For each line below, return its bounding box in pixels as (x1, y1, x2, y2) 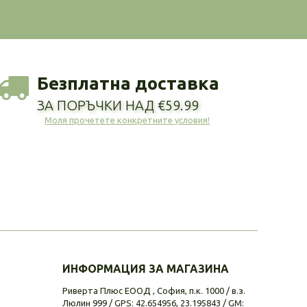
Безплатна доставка (36, 73, 219, 93)
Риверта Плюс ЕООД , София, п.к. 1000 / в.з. (62, 285, 245, 295)
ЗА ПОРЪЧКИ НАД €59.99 (36, 97, 199, 113)
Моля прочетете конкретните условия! (45, 114, 210, 125)
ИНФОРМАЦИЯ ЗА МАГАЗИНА (62, 262, 229, 275)
